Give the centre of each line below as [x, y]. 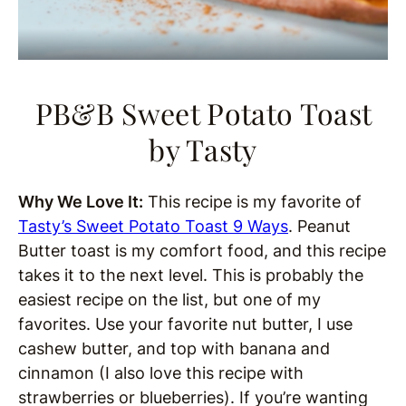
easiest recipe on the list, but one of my [169, 300]
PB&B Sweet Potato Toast [203, 113]
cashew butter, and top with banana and [174, 349]
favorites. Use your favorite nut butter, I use [185, 324]
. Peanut [319, 227]
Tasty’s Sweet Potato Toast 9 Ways [153, 227]
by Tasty [203, 150]
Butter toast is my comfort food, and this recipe [202, 251]
